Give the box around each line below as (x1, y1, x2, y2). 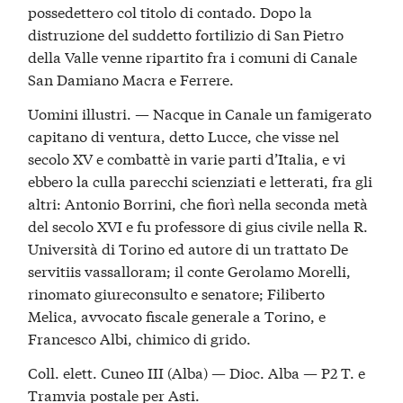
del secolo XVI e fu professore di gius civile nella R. (28, 214, 369, 236)
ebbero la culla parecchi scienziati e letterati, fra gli (28, 169, 373, 191)
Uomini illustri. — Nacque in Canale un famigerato (28, 102, 372, 123)
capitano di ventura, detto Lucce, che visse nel (28, 124, 340, 146)
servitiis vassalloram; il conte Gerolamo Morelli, (28, 259, 352, 281)
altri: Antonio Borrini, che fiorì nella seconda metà (28, 192, 369, 213)
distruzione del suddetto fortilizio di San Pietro (28, 23, 345, 45)
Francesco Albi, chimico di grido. (28, 327, 252, 348)
